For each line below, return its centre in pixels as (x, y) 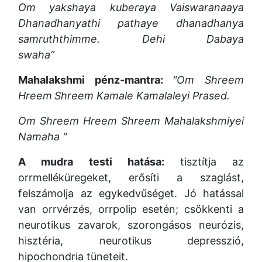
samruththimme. (59, 39)
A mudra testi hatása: (99, 162)
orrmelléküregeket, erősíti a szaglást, (131, 177)
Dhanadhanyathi (59, 23)
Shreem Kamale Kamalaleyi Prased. (142, 96)
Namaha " (42, 137)
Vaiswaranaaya (207, 7)
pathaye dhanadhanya (181, 23)
